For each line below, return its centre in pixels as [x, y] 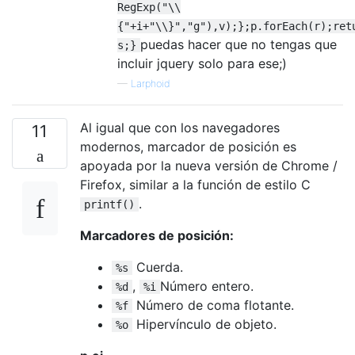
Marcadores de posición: [157, 235]
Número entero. [207, 286]
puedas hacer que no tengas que [239, 44]
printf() [109, 204]
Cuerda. [158, 267]
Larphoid [151, 83]
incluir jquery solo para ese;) [202, 63]
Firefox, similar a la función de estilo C [195, 184]
